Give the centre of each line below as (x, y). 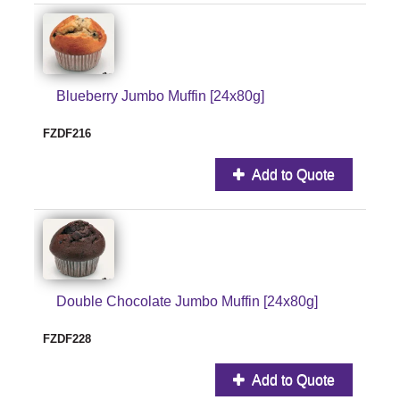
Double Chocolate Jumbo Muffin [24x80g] (187, 301)
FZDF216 (67, 133)
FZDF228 (67, 338)
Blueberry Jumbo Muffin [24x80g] (160, 96)
